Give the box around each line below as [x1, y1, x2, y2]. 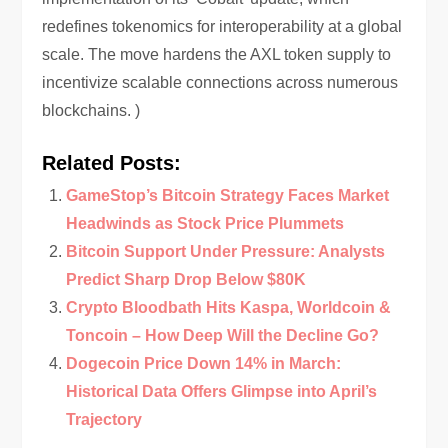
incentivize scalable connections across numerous [42, 74, 399, 91]
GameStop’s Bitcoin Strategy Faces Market [66, 187, 390, 204]
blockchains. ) [42, 102, 141, 119]
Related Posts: [42, 152, 182, 174]
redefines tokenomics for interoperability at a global [42, 18, 403, 35]
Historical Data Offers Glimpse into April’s [66, 383, 378, 400]
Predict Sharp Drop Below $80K [66, 271, 307, 288]
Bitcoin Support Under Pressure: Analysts [66, 243, 386, 260]
